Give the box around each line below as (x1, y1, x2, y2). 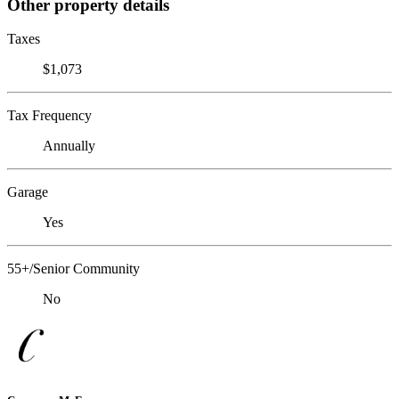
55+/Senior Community (7, 261, 140, 277)
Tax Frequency (7, 108, 92, 124)
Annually (43, 138, 95, 154)
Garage (7, 184, 48, 200)
